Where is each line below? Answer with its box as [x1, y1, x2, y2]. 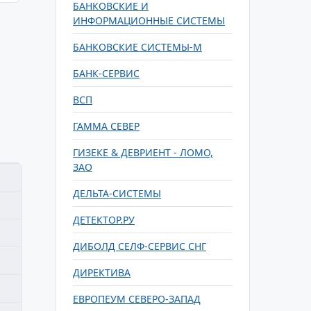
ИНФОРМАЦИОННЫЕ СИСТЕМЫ [73, 14, 225, 27]
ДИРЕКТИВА [73, 266, 131, 279]
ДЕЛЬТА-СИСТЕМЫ [73, 187, 161, 200]
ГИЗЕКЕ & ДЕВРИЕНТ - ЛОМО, [73, 146, 213, 159]
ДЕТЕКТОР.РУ [73, 213, 135, 226]
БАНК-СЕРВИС [73, 67, 140, 80]
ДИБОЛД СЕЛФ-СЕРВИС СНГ [73, 239, 206, 253]
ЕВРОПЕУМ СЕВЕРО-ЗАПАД [73, 292, 201, 305]
